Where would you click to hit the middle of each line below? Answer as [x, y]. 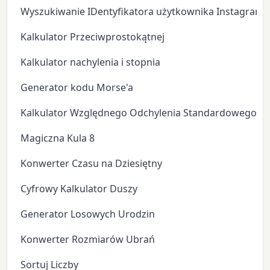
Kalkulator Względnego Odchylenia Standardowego [139, 112]
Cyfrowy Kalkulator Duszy [79, 188]
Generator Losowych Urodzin [88, 214]
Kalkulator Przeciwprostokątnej [93, 36]
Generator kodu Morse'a [77, 87]
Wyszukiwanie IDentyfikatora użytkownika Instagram [143, 11]
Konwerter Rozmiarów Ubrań [88, 239]
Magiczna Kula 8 [58, 138]
